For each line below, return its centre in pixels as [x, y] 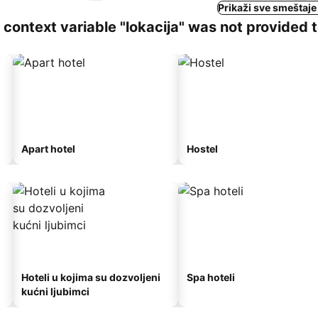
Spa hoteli [211, 277]
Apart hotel [48, 149]
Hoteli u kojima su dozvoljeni [91, 277]
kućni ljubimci [55, 291]
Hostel [202, 149]
